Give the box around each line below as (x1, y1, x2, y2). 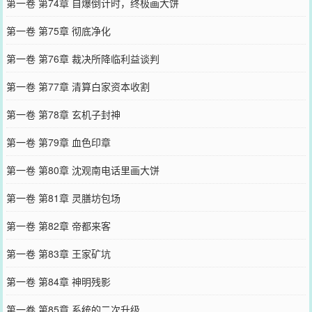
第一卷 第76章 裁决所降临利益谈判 (6, 52, 159, 65)
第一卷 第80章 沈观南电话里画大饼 (6, 163, 159, 177)
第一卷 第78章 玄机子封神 (6, 107, 120, 121)
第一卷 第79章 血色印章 (6, 135, 111, 149)
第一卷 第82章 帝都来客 (6, 219, 111, 233)
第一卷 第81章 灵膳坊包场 (6, 191, 120, 205)
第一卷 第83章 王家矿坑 (6, 247, 111, 260)
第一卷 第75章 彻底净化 (6, 24, 111, 38)
